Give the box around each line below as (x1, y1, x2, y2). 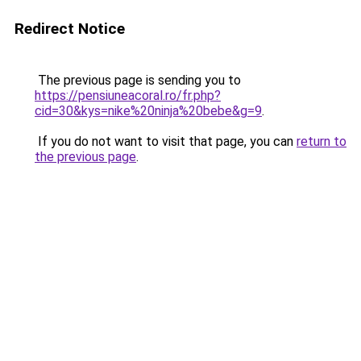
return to (297, 134, 346, 149)
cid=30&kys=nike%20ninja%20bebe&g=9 (35, 103, 262, 118)
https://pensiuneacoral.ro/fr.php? (35, 88, 221, 103)
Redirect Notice (15, 19, 125, 38)
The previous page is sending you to (35, 73, 241, 88)
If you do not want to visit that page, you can (35, 134, 297, 149)
